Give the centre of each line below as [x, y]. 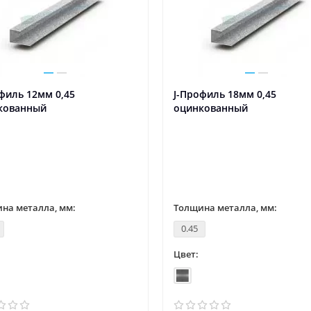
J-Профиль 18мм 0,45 [225, 94]
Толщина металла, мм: [225, 208]
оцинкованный [211, 108]
